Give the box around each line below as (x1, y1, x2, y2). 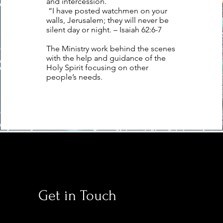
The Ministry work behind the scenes (46, 43, 175, 53)
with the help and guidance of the (46, 53, 166, 63)
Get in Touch (38, 187, 116, 204)
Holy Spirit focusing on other (46, 62, 148, 72)
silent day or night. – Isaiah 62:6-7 (46, 24, 164, 34)
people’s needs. (46, 72, 103, 82)
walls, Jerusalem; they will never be (46, 15, 169, 25)
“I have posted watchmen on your (46, 5, 167, 15)
